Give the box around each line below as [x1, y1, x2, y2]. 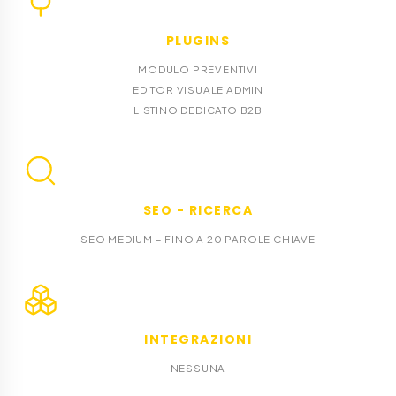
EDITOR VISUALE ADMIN [133, 82, 263, 96]
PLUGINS [165, 31, 231, 49]
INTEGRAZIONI [144, 330, 252, 348]
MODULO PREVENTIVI [138, 62, 258, 76]
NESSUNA [170, 361, 226, 375]
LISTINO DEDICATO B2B [133, 103, 263, 117]
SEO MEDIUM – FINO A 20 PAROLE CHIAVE [80, 232, 316, 246]
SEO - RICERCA [142, 201, 254, 219]
